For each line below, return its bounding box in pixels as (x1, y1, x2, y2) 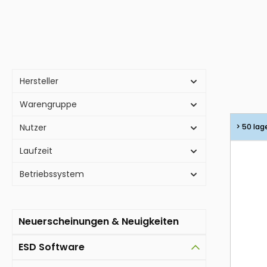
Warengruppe (20, 98, 77, 111)
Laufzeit (20, 145, 52, 157)
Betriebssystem (20, 168, 84, 181)
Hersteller (20, 75, 58, 88)
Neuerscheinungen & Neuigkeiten (18, 215, 179, 229)
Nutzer (20, 122, 46, 134)
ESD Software (18, 240, 85, 254)
